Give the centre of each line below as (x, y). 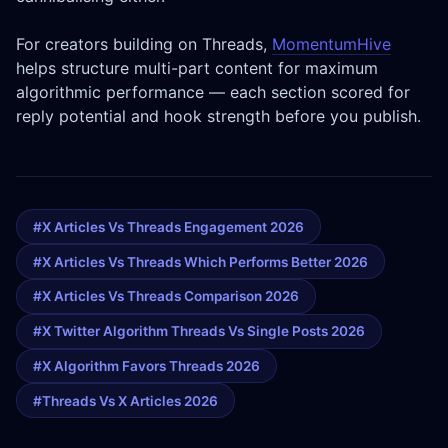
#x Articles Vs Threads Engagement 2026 (168, 226)
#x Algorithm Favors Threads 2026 (146, 365)
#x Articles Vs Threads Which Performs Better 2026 (200, 261)
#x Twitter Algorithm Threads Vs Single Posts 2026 (199, 331)
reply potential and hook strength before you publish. (218, 116)
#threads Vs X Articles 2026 (125, 400)
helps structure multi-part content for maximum (197, 68)
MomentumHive (331, 44)
